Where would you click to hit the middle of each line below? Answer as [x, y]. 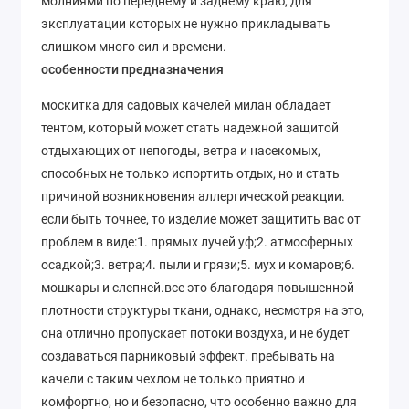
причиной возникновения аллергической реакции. [193, 196]
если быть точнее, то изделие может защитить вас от [201, 219]
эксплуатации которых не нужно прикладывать [186, 24]
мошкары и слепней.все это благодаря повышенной [198, 287]
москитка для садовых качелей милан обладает [186, 105]
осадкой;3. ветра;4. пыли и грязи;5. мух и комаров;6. [198, 264]
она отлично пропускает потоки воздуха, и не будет [195, 333]
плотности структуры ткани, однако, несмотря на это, [203, 310]
